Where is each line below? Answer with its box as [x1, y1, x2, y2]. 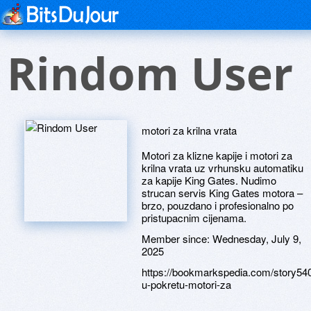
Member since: [142, 231, 212, 246]
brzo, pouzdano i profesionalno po [142, 198, 294, 212]
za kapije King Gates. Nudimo [142, 173, 276, 187]
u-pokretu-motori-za [142, 277, 231, 292]
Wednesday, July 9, [212, 231, 301, 246]
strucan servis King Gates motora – [142, 185, 303, 200]
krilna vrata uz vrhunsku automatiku [142, 160, 303, 175]
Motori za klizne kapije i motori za [142, 148, 292, 162]
